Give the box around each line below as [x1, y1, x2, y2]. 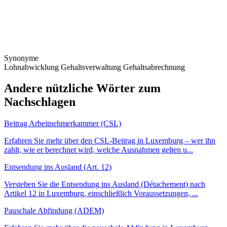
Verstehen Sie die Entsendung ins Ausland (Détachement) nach [4, 180, 205, 189]
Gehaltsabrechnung [123, 62, 185, 71]
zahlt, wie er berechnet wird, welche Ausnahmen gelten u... [4, 145, 193, 155]
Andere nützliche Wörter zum [4, 82, 161, 95]
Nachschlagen [4, 95, 75, 109]
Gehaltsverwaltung [61, 62, 121, 71]
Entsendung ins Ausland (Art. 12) [4, 163, 111, 172]
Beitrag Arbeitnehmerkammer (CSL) [4, 119, 121, 128]
